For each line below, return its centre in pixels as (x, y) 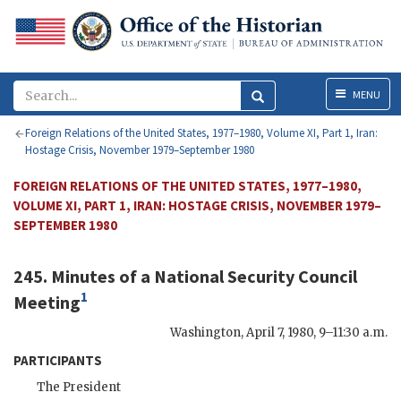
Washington (205, 332)
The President (79, 387)
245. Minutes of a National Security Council (185, 277)
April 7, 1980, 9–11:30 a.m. (317, 332)
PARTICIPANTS (58, 360)
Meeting (47, 302)
